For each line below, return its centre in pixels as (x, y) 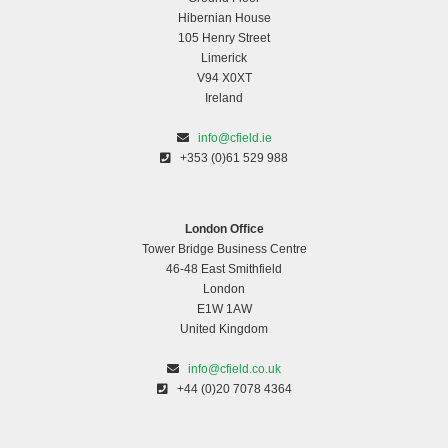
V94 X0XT (224, 78)
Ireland (224, 98)
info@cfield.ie (234, 138)
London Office (224, 229)
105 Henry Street (224, 38)
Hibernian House (224, 18)
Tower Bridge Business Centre (224, 249)
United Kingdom (224, 329)
